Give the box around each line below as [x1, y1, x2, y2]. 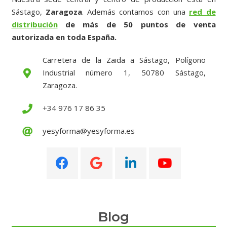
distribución [11, 19, 58, 29]
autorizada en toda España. [11, 31, 117, 42]
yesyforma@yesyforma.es [42, 125, 135, 136]
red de [189, 6, 216, 17]
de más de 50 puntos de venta [57, 19, 216, 29]
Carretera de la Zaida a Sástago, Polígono [42, 54, 206, 65]
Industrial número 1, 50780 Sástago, [42, 67, 206, 78]
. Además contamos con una [82, 6, 190, 17]
